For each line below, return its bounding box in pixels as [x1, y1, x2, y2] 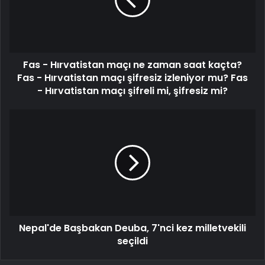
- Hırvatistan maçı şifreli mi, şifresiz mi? [37, 84, 228, 98]
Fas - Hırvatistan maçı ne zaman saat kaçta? [23, 58, 242, 72]
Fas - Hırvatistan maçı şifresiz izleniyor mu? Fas [17, 71, 248, 85]
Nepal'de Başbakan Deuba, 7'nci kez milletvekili [19, 221, 246, 235]
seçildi [117, 234, 148, 248]
